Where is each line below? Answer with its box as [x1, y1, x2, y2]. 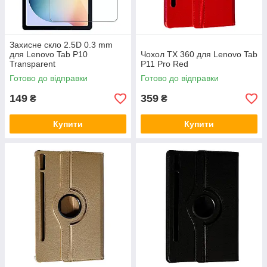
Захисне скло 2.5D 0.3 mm [10, 40, 113, 50]
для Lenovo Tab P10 [10, 49, 88, 60]
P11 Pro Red [141, 59, 188, 69]
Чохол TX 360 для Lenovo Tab [141, 49, 257, 60]
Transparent [10, 59, 55, 69]
